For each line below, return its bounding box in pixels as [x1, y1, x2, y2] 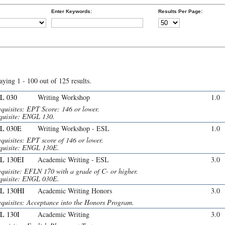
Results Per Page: [158, 8, 202, 14]
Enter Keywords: [51, 8, 92, 14]
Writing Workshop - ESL [38, 124, 109, 134]
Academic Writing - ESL [38, 155, 109, 165]
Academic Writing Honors [38, 186, 112, 196]
